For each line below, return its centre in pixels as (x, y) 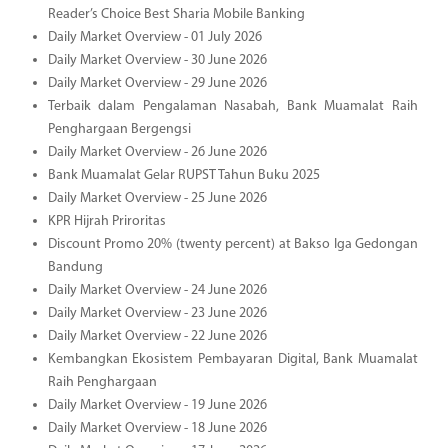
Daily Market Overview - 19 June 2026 (157, 405)
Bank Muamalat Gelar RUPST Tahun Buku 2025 (183, 175)
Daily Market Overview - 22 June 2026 (157, 336)
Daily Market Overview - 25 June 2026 (157, 198)
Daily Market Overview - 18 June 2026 (157, 428)
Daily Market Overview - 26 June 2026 (157, 152)
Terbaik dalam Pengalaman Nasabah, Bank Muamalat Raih (232, 106)
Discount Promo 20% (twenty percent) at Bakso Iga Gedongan (232, 244)
